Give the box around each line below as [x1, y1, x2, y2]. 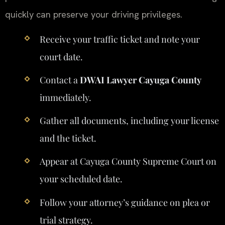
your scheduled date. [39, 173, 123, 185]
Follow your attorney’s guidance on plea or [39, 196, 210, 208]
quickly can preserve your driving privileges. [5, 9, 182, 21]
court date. [39, 50, 83, 63]
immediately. [39, 91, 91, 103]
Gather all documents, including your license [39, 115, 219, 127]
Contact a [39, 74, 80, 86]
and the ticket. [39, 132, 96, 145]
